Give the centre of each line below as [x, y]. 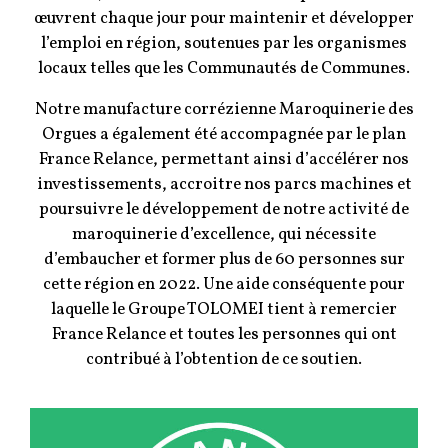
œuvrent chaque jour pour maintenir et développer [224, 18]
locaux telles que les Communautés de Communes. [224, 68]
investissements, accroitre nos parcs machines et [224, 184]
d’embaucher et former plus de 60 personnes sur [224, 259]
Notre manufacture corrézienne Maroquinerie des [224, 109]
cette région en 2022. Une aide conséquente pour [224, 284]
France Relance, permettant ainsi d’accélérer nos [224, 159]
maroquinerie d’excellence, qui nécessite [224, 234]
